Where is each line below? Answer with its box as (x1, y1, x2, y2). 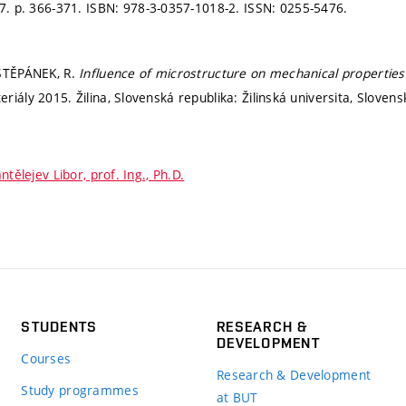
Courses (21, 350, 72, 368)
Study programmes (21, 382, 139, 400)
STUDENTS (21, 318, 98, 336)
